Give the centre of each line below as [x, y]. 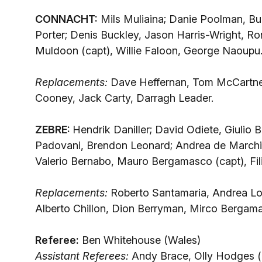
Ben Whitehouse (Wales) [140, 240]
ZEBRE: [54, 130]
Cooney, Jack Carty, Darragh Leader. [124, 98]
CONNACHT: [66, 19]
